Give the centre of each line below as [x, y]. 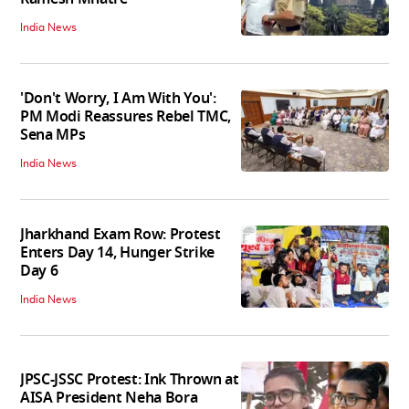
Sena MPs [53, 135]
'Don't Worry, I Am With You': [118, 98]
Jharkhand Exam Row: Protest [121, 234]
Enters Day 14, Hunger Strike [118, 252]
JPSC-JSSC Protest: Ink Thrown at [130, 379]
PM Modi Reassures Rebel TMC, [126, 116]
